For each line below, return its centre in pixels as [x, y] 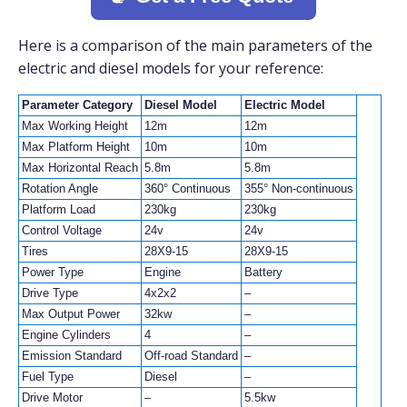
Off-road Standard [191, 355]
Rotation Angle [60, 188]
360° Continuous [188, 188]
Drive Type [50, 293]
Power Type [53, 272]
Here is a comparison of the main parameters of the [195, 45]
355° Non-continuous [299, 188]
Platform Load [59, 209]
